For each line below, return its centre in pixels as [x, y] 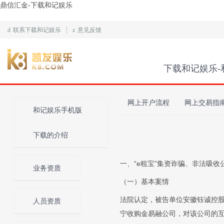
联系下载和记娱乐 [37, 30]
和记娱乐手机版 [57, 110]
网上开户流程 [148, 102]
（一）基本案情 [144, 181]
